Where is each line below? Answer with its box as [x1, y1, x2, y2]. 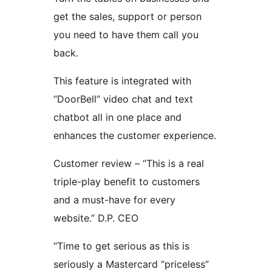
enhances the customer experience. [53, 129, 216, 142]
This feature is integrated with [53, 75, 191, 87]
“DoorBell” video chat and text [53, 93, 193, 106]
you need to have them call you [53, 29, 199, 41]
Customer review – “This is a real [53, 157, 204, 170]
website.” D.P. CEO [53, 212, 138, 225]
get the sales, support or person [53, 10, 202, 23]
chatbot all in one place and [53, 111, 182, 124]
